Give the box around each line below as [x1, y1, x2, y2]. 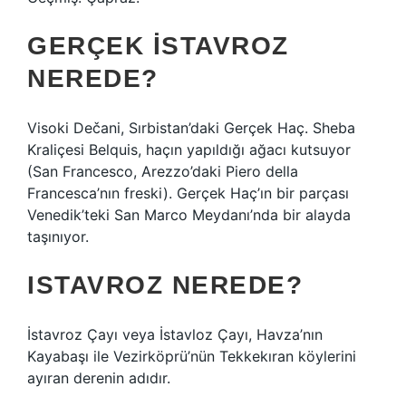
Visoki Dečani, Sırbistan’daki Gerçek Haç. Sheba [27, 119, 355, 137]
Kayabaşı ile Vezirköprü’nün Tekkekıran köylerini [27, 347, 356, 365]
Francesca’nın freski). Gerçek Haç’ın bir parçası [27, 184, 349, 202]
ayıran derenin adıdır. [27, 369, 170, 387]
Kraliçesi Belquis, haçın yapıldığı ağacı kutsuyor [27, 140, 351, 159]
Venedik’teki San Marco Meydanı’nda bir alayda [27, 206, 351, 224]
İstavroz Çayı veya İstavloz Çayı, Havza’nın [27, 325, 323, 343]
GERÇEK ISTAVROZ [27, 32, 289, 60]
